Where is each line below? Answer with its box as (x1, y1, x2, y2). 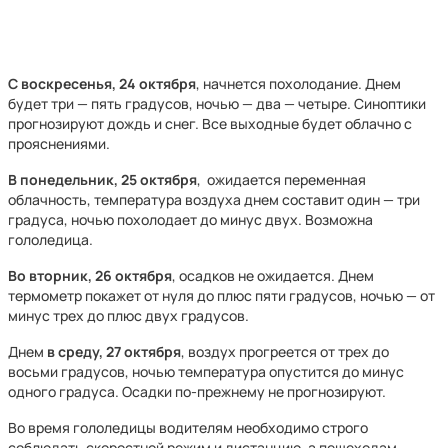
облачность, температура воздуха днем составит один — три (8, 190, 420, 209)
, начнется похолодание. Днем (196, 74, 401, 93)
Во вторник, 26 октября (8, 266, 172, 285)
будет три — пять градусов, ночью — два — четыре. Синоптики (8, 94, 426, 113)
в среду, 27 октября (47, 342, 181, 361)
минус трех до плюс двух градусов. (8, 306, 249, 325)
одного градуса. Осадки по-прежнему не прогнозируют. (8, 382, 386, 401)
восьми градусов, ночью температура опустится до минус (8, 362, 404, 381)
